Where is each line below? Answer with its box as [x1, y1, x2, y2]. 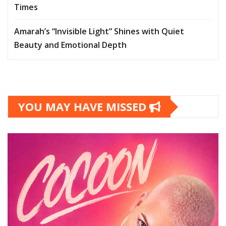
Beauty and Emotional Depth [14, 39, 127, 51]
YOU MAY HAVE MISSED [18, 99, 149, 115]
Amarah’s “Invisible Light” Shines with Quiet [14, 26, 184, 37]
